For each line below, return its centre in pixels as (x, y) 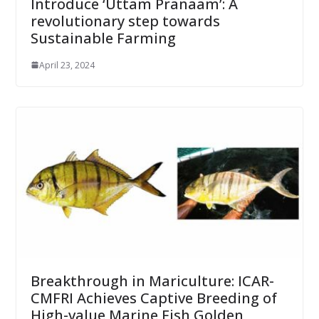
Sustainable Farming (103, 38)
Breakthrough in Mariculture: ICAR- (152, 281)
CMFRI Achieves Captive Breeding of (153, 298)
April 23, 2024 (67, 65)
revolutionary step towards (125, 21)
